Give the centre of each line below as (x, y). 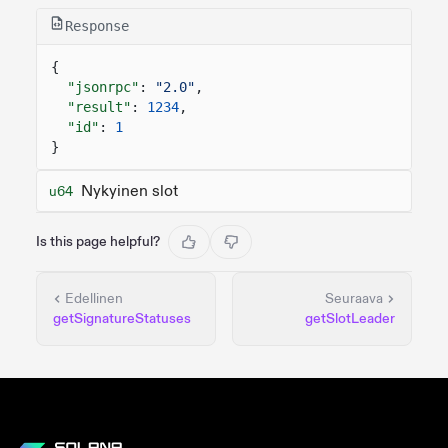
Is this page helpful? (98, 241)
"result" (99, 106)
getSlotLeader (350, 318)
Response (97, 26)
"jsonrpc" (103, 86)
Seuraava (354, 298)
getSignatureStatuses (122, 318)
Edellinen (94, 298)
